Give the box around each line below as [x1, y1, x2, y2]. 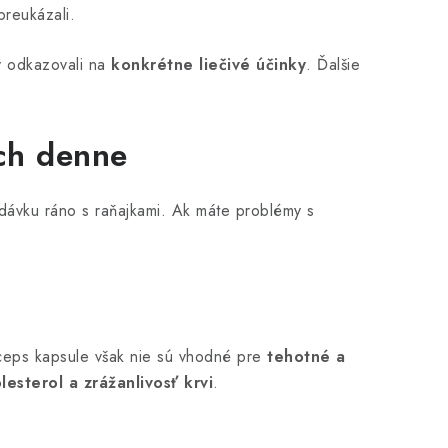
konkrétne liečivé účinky [111, 53, 306, 76]
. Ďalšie [306, 53, 360, 76]
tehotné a [267, 345, 346, 368]
